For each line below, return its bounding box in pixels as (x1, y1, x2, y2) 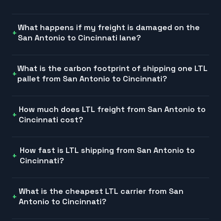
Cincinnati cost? (19, 114, 84, 125)
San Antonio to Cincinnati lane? (17, 33, 141, 43)
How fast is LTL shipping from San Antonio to (20, 145, 195, 156)
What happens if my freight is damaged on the (17, 22, 200, 33)
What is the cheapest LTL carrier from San (19, 186, 184, 197)
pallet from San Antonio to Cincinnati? (17, 74, 167, 84)
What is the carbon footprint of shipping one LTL (17, 63, 208, 74)
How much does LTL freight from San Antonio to (19, 104, 206, 115)
